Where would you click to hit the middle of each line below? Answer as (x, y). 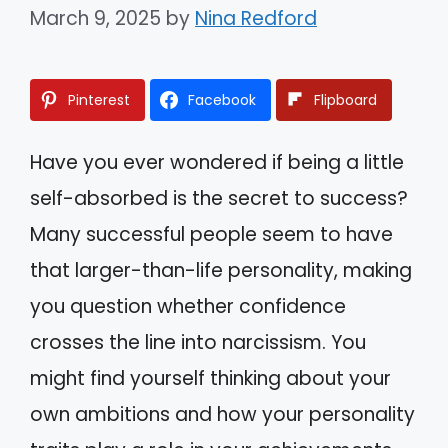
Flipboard (345, 99)
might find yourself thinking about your (210, 378)
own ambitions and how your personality (222, 414)
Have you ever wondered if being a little (217, 162)
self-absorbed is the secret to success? (219, 198)
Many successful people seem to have (211, 234)
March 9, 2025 (95, 18)
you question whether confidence (188, 306)
